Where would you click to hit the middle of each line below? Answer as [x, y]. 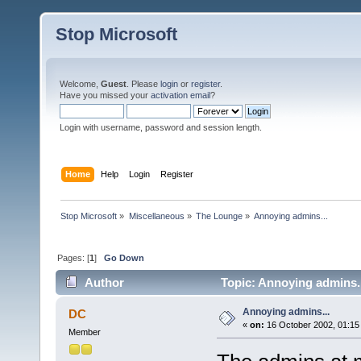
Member [84, 332]
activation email [180, 95]
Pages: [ [74, 257]
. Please [143, 84]
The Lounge [219, 216]
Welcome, [80, 84]
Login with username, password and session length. [161, 127]
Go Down [124, 257]
